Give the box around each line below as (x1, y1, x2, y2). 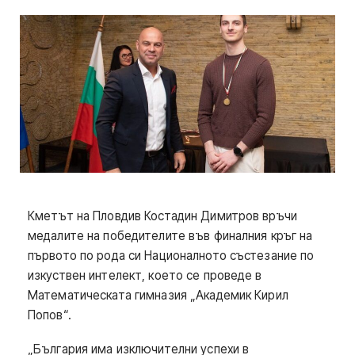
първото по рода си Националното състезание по (28, 248, 315, 263)
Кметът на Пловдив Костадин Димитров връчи (28, 208, 297, 223)
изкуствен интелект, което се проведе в (28, 268, 262, 283)
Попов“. (28, 307, 71, 323)
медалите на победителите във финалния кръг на (28, 228, 313, 243)
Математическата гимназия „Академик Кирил (28, 288, 288, 303)
